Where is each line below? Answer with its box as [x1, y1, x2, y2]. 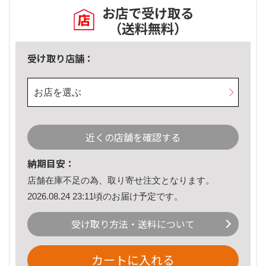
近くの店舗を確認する [85, 130, 180, 145]
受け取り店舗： [27, 51, 94, 66]
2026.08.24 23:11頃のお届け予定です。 [27, 191, 183, 201]
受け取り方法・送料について [71, 217, 195, 232]
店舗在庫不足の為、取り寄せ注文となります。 [27, 175, 214, 186]
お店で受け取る [102, 3, 194, 23]
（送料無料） [109, 18, 187, 38]
